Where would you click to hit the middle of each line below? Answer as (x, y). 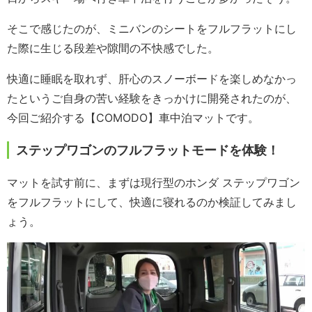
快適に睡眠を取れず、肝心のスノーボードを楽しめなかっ (152, 78)
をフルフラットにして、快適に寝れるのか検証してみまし (152, 202)
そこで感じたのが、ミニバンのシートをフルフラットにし (152, 28)
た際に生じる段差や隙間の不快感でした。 (113, 48)
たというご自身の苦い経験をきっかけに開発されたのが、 (152, 98)
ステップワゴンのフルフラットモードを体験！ (148, 150)
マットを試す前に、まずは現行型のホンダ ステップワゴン (154, 182)
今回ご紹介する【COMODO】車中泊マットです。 (133, 117)
